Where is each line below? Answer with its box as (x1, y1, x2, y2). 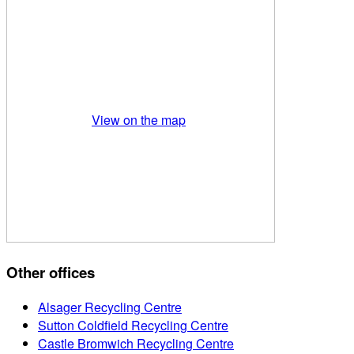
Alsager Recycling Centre (38, 297, 182, 316)
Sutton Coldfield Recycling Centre (38, 315, 228, 334)
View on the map (92, 110, 186, 129)
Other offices (6, 261, 95, 283)
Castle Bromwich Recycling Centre (38, 333, 234, 352)
